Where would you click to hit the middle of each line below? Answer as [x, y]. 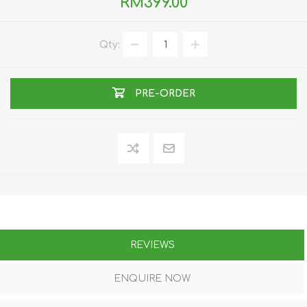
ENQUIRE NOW [152, 279]
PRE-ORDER [165, 94]
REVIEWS [152, 245]
